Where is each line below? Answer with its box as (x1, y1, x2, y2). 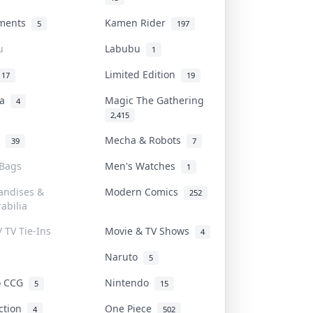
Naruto (105, 249, 143, 263)
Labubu (105, 41, 146, 55)
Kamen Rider (105, 15, 171, 29)
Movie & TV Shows (105, 224, 195, 238)
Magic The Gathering (105, 93, 210, 107)
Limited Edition (105, 67, 181, 81)
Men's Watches (105, 159, 181, 173)
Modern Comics (105, 184, 184, 198)
